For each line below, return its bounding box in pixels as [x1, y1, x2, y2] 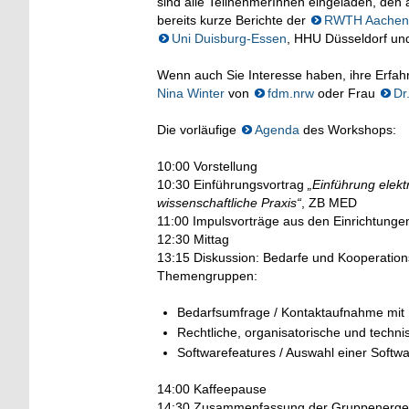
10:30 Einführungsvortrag [157, 176, 308, 192]
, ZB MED [301, 194, 357, 210]
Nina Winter [157, 85, 225, 100]
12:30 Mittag [157, 231, 233, 246]
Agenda [255, 121, 299, 137]
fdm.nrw [267, 85, 314, 100]
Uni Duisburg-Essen [172, 30, 287, 46]
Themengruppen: [157, 267, 257, 283]
